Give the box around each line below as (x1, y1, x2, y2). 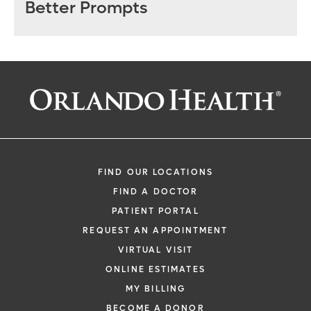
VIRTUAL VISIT (117, 244, 194, 255)
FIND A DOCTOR (112, 186, 199, 197)
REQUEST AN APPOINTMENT (83, 225, 228, 236)
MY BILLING (126, 283, 185, 294)
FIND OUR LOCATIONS (98, 167, 213, 178)
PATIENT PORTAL (112, 205, 199, 217)
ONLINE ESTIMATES (106, 264, 205, 275)
